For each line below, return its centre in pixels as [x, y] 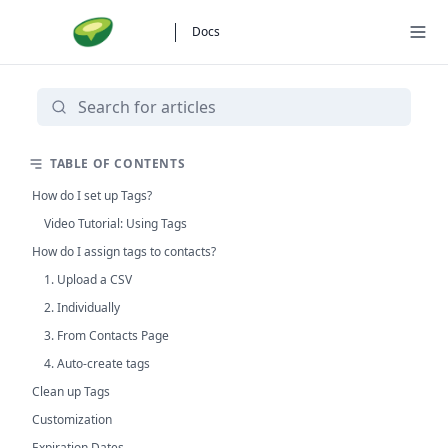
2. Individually [82, 307]
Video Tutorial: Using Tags [115, 223]
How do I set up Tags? [92, 195]
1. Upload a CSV [88, 279]
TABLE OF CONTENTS [118, 163]
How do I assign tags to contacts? [124, 251]
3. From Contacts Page [106, 335]
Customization [72, 419]
